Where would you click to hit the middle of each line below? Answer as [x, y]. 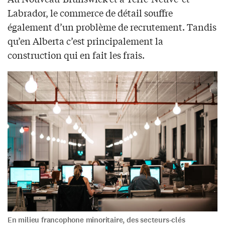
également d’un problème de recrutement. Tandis [112, 26]
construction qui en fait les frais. [76, 54]
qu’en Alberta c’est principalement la [85, 40]
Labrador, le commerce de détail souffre [90, 12]
